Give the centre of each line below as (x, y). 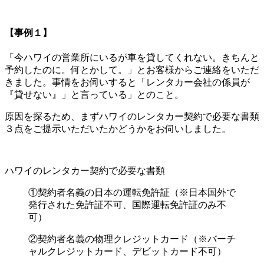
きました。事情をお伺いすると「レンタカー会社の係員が (127, 82)
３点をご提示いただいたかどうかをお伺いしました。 (118, 129)
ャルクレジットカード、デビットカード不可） (127, 251)
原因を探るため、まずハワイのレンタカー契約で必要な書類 (132, 116)
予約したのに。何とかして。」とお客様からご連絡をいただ (132, 70)
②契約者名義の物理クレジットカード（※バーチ (132, 239)
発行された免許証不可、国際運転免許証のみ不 (127, 205)
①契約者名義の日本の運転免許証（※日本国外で (132, 192)
